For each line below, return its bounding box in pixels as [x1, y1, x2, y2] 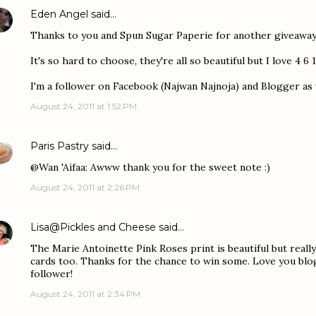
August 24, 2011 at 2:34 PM [30, 288, 140, 299]
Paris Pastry [30, 140, 89, 152]
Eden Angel [30, 8, 88, 20]
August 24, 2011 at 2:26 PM [30, 182, 140, 193]
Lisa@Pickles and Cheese [30, 221, 156, 233]
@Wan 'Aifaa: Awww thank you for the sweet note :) [30, 161, 270, 174]
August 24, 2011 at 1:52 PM [30, 101, 137, 111]
